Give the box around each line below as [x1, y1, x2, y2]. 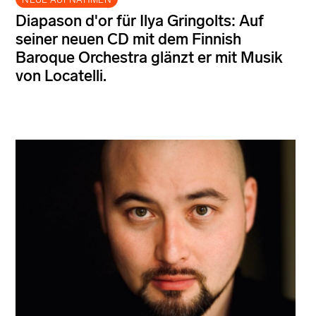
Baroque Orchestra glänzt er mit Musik [16, 47, 283, 67]
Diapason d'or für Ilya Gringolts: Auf [16, 11, 264, 30]
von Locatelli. [16, 66, 107, 85]
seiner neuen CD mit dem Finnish [16, 29, 241, 49]
